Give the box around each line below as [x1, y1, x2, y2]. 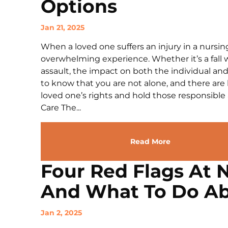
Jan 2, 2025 [41, 208, 82, 217]
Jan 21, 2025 [41, 23, 84, 32]
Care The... [41, 103, 81, 112]
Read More [130, 137, 170, 146]
